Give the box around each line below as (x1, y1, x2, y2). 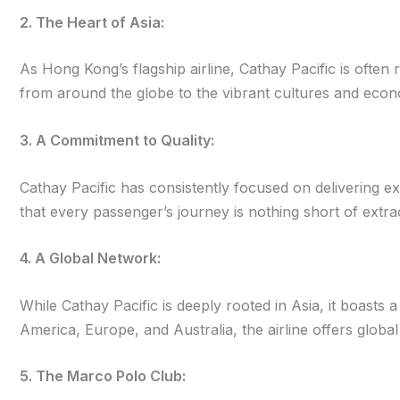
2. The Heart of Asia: (20, 12, 164, 31)
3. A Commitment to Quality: (20, 130, 214, 149)
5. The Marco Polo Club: (20, 367, 186, 386)
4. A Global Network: (20, 249, 161, 268)
